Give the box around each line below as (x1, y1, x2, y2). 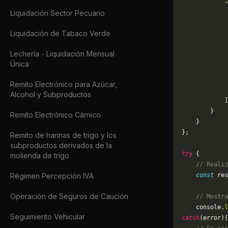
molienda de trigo (10, 151, 69, 160)
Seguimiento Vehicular (10, 212, 85, 221)
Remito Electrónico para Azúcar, (10, 80, 117, 89)
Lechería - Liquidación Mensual (10, 49, 115, 58)
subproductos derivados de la (10, 141, 112, 150)
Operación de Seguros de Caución (10, 192, 128, 201)
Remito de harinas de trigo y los (10, 131, 117, 139)
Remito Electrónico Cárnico (10, 110, 101, 119)
